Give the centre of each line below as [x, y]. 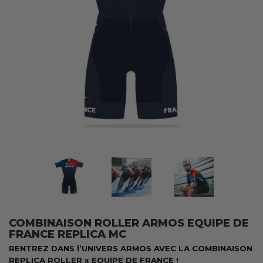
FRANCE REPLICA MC [68, 234]
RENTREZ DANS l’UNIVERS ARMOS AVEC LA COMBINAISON [131, 248]
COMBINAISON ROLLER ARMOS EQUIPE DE [129, 223]
